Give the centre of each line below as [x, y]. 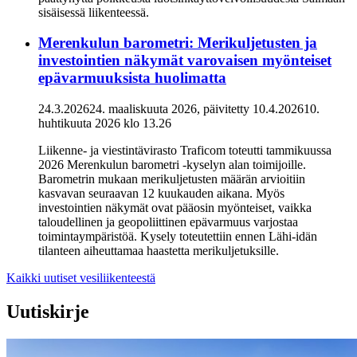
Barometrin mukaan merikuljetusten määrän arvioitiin [172, 179]
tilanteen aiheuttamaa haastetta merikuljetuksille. [159, 251]
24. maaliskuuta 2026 [143, 109]
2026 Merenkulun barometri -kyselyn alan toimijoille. [172, 165]
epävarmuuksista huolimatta [132, 78]
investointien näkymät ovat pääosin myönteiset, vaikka [175, 208]
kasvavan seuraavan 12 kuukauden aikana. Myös [161, 194]
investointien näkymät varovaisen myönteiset [185, 61]
